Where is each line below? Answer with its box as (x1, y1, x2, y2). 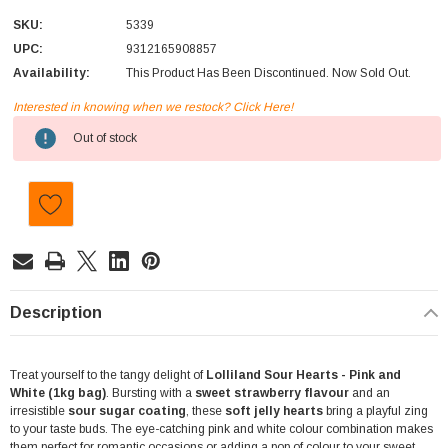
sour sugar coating (68, 404, 186, 419)
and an (349, 386, 390, 401)
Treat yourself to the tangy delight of (10, 368, 206, 383)
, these (186, 404, 225, 419)
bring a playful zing (323, 404, 428, 419)
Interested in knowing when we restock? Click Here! (13, 100, 293, 115)
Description (10, 304, 102, 322)
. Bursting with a (106, 386, 195, 401)
